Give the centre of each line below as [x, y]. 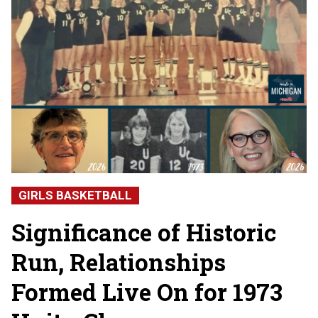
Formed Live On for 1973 [147, 292]
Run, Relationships [119, 262]
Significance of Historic [144, 232]
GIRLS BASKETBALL [75, 196]
